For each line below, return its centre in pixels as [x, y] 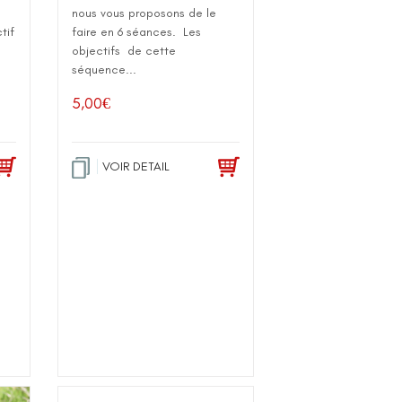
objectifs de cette [124, 50]
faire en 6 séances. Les [137, 31]
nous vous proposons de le [144, 13]
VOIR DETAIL [136, 166]
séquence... [105, 69]
